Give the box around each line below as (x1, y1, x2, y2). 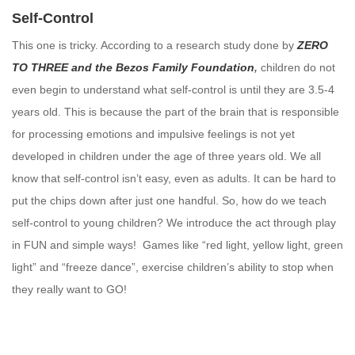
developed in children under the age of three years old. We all (12, 150, 321, 163)
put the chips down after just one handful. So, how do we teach (12, 194, 326, 208)
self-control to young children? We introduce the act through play (12, 216, 336, 230)
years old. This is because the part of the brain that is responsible (12, 105, 339, 119)
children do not (258, 61, 335, 74)
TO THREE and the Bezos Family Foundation (12, 61, 254, 74)
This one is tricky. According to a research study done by (12, 39, 294, 52)
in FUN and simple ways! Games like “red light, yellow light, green (12, 239, 343, 252)
